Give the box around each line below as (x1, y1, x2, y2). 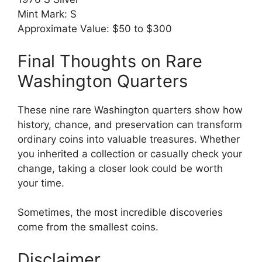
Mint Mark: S (18, 8, 77, 20)
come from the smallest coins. (18, 221, 158, 233)
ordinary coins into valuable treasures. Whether (18, 133, 240, 145)
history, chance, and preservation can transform (18, 118, 242, 130)
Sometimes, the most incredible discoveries (18, 206, 223, 219)
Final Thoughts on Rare (18, 50, 202, 71)
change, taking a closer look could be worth (18, 162, 223, 174)
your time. (18, 177, 64, 189)
